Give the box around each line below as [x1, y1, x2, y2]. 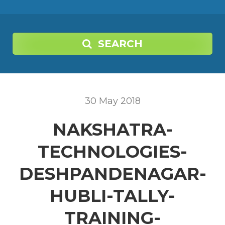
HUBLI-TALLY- [50, 185, 175, 206]
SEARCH [98, 38, 143, 50]
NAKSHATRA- [52, 119, 173, 140]
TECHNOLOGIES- [38, 141, 187, 162]
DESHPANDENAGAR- [19, 163, 206, 184]
